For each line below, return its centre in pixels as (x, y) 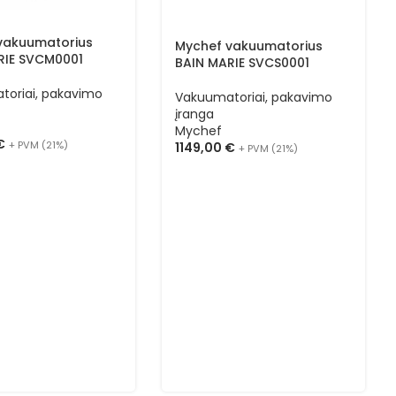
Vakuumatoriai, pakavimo (254, 97)
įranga (195, 114)
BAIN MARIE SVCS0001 (243, 62)
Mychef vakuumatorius (249, 46)
